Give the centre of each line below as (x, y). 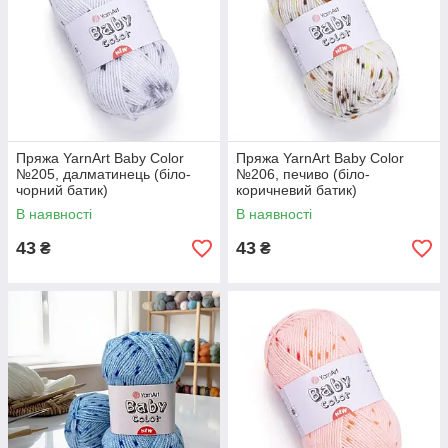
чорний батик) (62, 190)
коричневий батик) (296, 190)
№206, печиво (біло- (303, 174)
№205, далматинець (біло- (103, 174)
